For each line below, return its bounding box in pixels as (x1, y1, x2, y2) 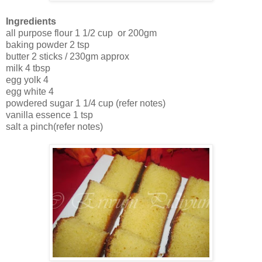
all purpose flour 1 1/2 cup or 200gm (6, 28, 157, 39)
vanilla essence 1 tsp (6, 110, 93, 120)
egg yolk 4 (6, 75, 49, 85)
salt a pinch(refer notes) (6, 122, 103, 132)
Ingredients (6, 16, 56, 27)
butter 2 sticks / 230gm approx (6, 51, 129, 62)
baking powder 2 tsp (6, 40, 89, 50)
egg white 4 (6, 87, 54, 97)
